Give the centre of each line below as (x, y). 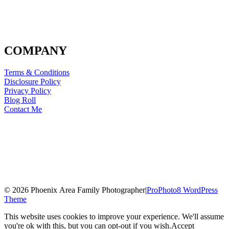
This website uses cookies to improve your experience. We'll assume (114, 216)
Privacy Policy (28, 91)
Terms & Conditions (37, 72)
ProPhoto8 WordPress (182, 190)
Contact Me (23, 109)
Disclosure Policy (32, 82)
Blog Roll (20, 100)
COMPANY (36, 51)
